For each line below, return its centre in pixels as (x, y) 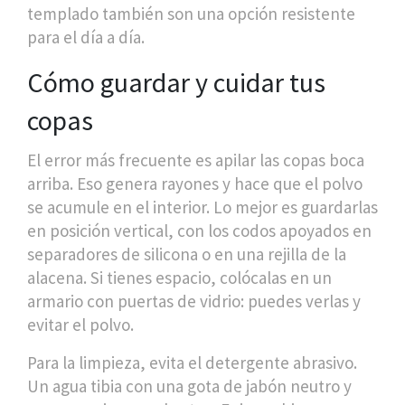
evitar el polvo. (80, 325)
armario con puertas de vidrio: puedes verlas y (194, 301)
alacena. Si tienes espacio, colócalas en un (179, 278)
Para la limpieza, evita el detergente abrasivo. (192, 363)
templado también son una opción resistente (191, 14)
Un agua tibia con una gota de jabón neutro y (189, 386)
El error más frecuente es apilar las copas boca (196, 160)
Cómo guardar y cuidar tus (176, 82)
